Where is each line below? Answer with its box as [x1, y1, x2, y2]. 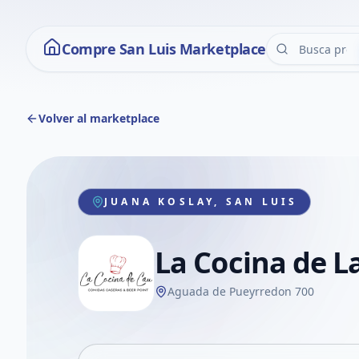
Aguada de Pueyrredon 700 [167, 284, 314, 299]
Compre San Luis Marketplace [62, 39, 266, 58]
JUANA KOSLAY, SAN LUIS [104, 195, 298, 208]
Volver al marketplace [38, 111, 159, 126]
